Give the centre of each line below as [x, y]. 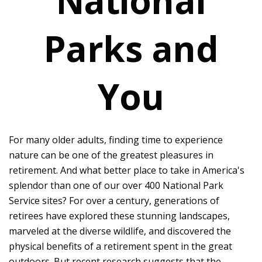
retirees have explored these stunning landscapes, [119, 216]
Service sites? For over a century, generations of [114, 201]
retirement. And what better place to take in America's [127, 170]
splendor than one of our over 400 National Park [116, 185]
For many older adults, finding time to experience [116, 140]
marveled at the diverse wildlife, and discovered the [120, 231]
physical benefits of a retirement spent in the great [120, 246]
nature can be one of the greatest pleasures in [111, 155]
